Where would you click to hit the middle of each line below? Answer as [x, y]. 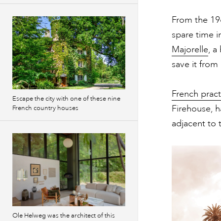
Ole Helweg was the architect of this [64, 216]
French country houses [45, 108]
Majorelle [190, 49]
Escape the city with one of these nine [66, 99]
